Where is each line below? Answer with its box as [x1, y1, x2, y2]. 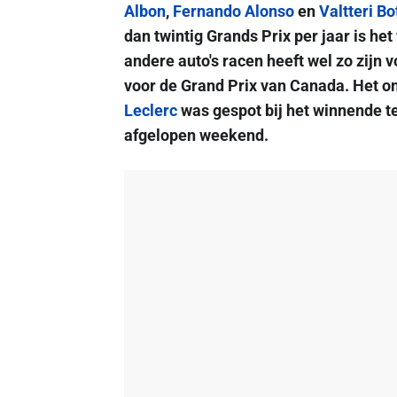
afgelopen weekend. [123, 126, 269, 144]
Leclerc [123, 101, 177, 120]
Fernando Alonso [172, 2, 294, 20]
